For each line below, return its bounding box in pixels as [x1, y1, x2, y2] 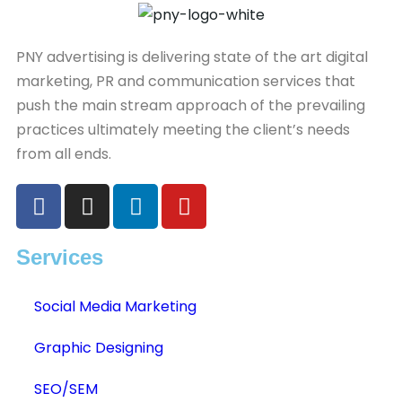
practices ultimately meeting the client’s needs [16, 119, 350, 141]
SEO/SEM [34, 379, 98, 400]
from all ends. [16, 144, 111, 165]
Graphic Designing [34, 337, 163, 359]
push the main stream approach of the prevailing [16, 95, 365, 117]
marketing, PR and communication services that [16, 71, 355, 92]
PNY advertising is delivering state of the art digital [16, 47, 368, 68]
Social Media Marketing [34, 296, 197, 318]
